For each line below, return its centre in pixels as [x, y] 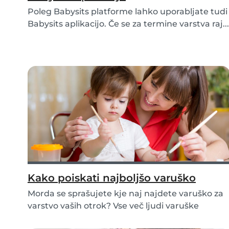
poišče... [44, 218]
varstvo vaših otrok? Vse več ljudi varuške [113, 206]
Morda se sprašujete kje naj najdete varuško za [125, 194]
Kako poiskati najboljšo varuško [112, 178]
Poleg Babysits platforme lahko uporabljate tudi [128, 12]
